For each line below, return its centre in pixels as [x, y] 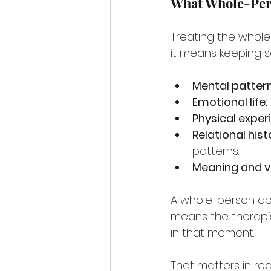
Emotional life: [230, 102]
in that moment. [212, 233]
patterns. [216, 151]
